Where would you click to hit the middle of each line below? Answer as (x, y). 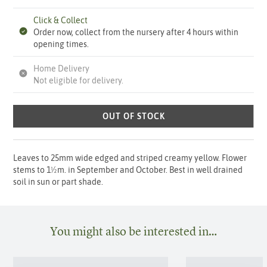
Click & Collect (61, 21)
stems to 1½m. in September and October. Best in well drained (128, 170)
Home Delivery (62, 69)
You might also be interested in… (133, 231)
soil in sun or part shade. (58, 182)
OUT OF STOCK (133, 117)
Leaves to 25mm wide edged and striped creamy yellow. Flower (130, 158)
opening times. (61, 44)
